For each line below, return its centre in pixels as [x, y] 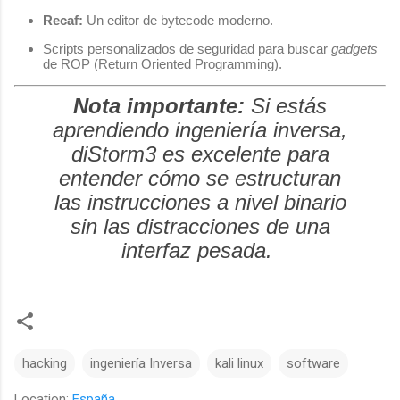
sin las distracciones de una [200, 226]
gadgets [354, 49]
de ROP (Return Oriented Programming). [162, 64]
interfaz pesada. [197, 250]
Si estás [286, 105]
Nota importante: [159, 105]
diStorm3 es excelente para [200, 154]
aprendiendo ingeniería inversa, [200, 129]
